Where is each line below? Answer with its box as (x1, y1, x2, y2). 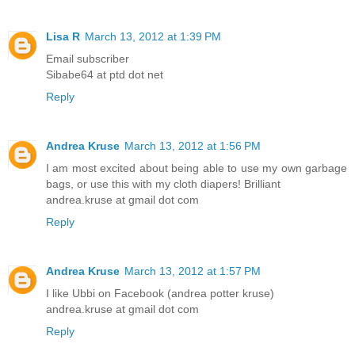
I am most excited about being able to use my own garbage (46, 162, 347, 175)
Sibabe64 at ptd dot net (46, 68, 163, 82)
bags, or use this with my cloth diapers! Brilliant (46, 177, 281, 191)
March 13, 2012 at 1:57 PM (124, 265, 261, 278)
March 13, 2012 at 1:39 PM (85, 30, 221, 44)
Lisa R (46, 30, 80, 44)
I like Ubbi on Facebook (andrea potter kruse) (46, 287, 274, 300)
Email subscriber (46, 52, 129, 66)
